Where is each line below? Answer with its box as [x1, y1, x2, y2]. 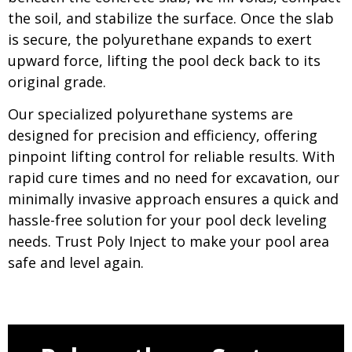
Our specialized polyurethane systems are [8, 104, 293, 124]
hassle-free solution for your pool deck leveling [8, 211, 327, 230]
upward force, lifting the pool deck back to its [8, 51, 321, 70]
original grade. [8, 72, 106, 91]
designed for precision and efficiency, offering [8, 126, 317, 145]
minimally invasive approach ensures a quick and [8, 189, 339, 209]
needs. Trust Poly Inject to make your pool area [8, 232, 329, 251]
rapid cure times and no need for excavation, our [8, 168, 339, 188]
